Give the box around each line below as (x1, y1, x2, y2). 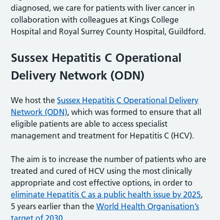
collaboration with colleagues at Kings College (11, 14, 179, 25)
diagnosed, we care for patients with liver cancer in (11, 2, 195, 13)
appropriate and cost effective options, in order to (11, 177, 193, 188)
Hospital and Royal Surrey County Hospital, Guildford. (11, 26, 206, 36)
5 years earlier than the (11, 201, 97, 211)
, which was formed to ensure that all (67, 107, 202, 117)
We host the (11, 95, 57, 105)
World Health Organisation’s (96, 201, 199, 211)
